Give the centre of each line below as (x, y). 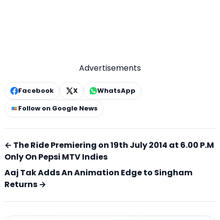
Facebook (36, 91)
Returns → (25, 185)
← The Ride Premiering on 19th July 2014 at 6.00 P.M (109, 145)
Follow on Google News (58, 109)
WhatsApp (116, 91)
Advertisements (110, 68)
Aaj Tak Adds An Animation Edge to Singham (98, 173)
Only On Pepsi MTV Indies (56, 157)
